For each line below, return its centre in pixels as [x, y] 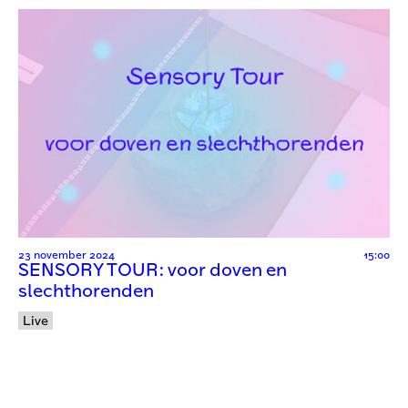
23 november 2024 [66, 256]
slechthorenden [86, 292]
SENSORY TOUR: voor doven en [153, 271]
